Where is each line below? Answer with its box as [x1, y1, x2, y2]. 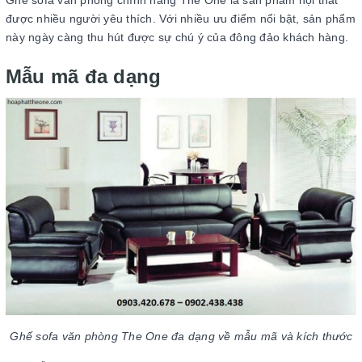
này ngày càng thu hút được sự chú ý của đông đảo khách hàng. [6, 31, 348, 44]
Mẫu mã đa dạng [6, 65, 162, 87]
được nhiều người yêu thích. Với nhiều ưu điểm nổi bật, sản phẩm [6, 12, 356, 25]
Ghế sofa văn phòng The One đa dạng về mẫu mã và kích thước [10, 330, 352, 343]
